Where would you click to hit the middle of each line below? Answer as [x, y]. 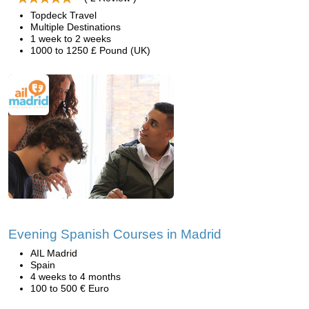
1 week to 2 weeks [71, 39]
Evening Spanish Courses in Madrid [115, 234]
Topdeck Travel [63, 15]
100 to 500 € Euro [70, 288]
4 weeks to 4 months [76, 277]
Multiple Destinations [76, 27]
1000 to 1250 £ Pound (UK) [90, 50]
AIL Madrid [54, 253]
